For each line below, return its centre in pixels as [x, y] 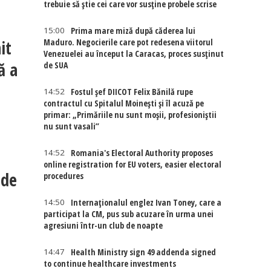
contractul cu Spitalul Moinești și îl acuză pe [124, 103]
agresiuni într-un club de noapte [103, 225]
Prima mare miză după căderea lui [133, 31]
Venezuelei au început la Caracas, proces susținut [134, 54]
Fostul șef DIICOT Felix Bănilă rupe [132, 92]
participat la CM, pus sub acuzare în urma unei [129, 214]
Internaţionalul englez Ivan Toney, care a [146, 202]
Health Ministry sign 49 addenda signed [144, 252]
